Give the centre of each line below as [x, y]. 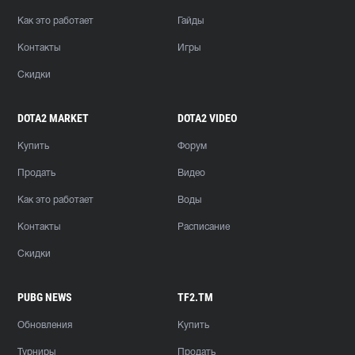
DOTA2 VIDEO [207, 118]
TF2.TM [195, 297]
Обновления [45, 325]
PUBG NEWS [45, 297]
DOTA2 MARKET [53, 118]
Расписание [204, 227]
